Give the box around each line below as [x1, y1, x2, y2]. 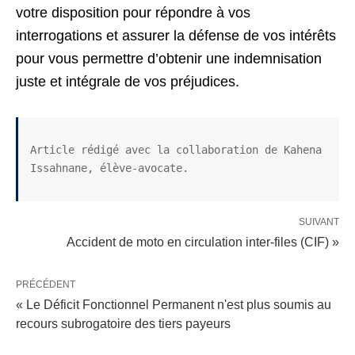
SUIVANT [299, 216, 339, 227]
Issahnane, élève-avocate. [30, 162, 189, 174]
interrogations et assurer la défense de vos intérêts [16, 28, 336, 44]
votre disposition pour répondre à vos [16, 5, 250, 21]
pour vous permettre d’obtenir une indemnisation [16, 51, 322, 67]
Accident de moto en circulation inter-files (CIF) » [67, 235, 339, 249]
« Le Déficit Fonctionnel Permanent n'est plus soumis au [16, 298, 331, 311]
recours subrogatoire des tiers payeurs [16, 317, 231, 330]
